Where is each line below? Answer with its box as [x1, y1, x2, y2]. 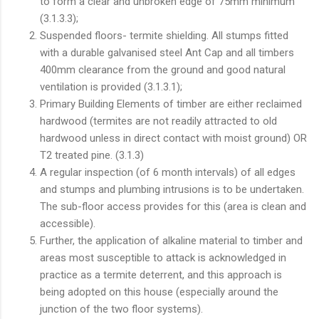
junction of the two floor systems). [40, 302, 203, 315]
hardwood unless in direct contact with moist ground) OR [40, 131, 307, 145]
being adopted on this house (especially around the [40, 285, 278, 298]
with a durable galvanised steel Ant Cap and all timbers [40, 46, 294, 59]
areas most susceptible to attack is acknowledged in [40, 251, 286, 264]
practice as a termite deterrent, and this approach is [40, 268, 282, 281]
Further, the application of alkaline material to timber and [40, 234, 303, 247]
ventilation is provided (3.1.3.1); [40, 80, 182, 93]
